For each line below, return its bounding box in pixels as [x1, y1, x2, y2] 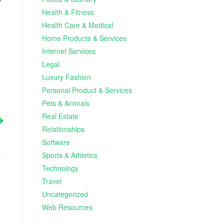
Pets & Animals [41, 97, 89, 108]
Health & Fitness [41, 6, 94, 17]
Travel [41, 175, 61, 186]
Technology [41, 162, 78, 173]
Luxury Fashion [41, 71, 91, 82]
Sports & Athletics [41, 149, 97, 160]
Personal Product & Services [41, 84, 132, 95]
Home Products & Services [41, 32, 126, 43]
